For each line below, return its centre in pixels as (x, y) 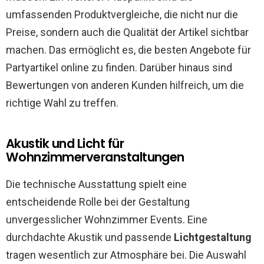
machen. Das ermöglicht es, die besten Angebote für (128, 50)
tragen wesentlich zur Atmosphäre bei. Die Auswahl (126, 255)
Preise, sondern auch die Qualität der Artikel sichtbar (127, 32)
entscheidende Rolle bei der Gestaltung (98, 202)
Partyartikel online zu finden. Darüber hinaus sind (119, 67)
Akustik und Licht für (65, 143)
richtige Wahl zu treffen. (62, 103)
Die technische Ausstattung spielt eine (96, 184)
